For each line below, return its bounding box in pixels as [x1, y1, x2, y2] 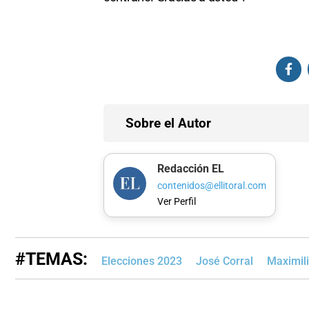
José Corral [196, 254, 253, 268]
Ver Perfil [157, 196, 196, 208]
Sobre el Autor [126, 114, 211, 131]
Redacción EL [157, 162, 224, 176]
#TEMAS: [15, 248, 88, 269]
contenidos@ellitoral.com [157, 179, 266, 192]
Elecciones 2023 [101, 254, 182, 268]
